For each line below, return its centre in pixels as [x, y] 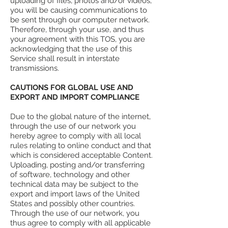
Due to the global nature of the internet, [80, 117]
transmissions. [35, 68]
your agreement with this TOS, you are [78, 39]
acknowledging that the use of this [71, 49]
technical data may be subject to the [74, 184]
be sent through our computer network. [80, 20]
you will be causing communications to [79, 10]
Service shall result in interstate [65, 59]
